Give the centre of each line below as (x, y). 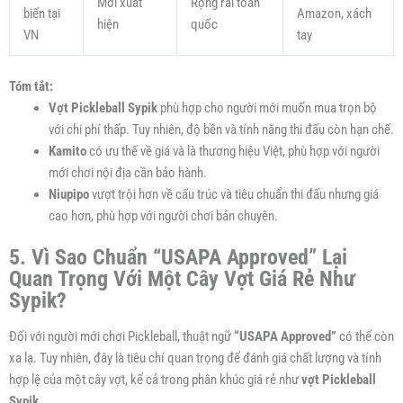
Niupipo (68, 194)
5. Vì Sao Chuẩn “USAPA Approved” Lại (178, 257)
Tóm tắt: (31, 86)
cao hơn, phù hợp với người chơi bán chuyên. (163, 215)
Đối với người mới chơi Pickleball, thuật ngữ (121, 337)
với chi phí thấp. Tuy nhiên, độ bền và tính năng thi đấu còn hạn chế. (221, 129)
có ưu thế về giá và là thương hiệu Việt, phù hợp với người (233, 151)
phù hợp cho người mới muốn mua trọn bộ (267, 107)
